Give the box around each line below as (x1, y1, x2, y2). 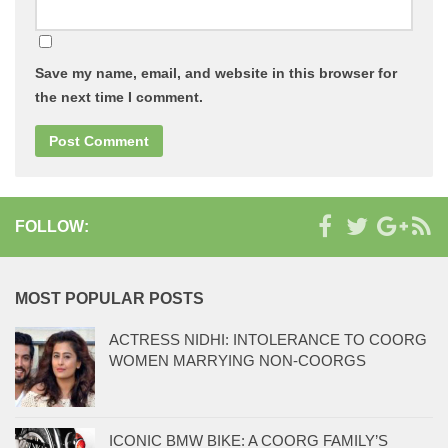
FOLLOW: (15, 218, 89, 236)
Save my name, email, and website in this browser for (35, 65, 397, 82)
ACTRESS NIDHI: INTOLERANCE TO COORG (109, 331, 427, 349)
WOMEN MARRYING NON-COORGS (109, 352, 366, 370)
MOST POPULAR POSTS (15, 290, 204, 308)
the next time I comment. (35, 89, 203, 106)
